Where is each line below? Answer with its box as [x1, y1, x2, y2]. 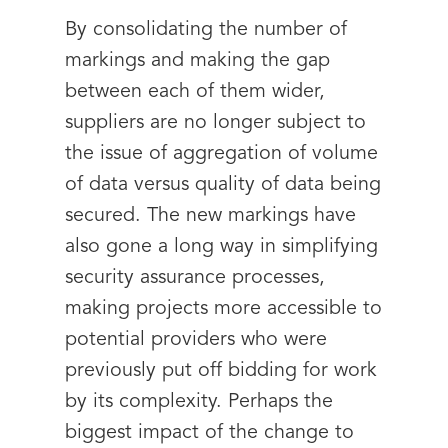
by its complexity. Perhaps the [65, 392, 333, 412]
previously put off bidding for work [65, 361, 377, 381]
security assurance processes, [65, 268, 325, 288]
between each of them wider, [65, 82, 325, 102]
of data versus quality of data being [65, 175, 381, 195]
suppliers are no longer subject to [65, 113, 366, 133]
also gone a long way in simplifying [65, 237, 378, 257]
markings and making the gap [65, 51, 330, 71]
